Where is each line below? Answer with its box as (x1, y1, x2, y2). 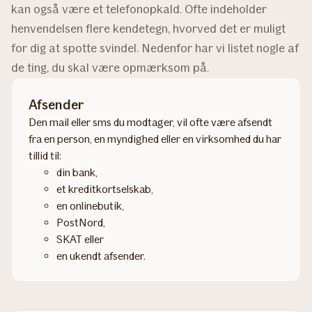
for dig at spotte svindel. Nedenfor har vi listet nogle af (11, 40, 299, 56)
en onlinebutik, (56, 198, 124, 212)
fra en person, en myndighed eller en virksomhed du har (29, 132, 281, 146)
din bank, (56, 165, 97, 179)
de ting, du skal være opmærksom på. (11, 59, 209, 75)
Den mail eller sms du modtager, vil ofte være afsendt (29, 115, 272, 129)
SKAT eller (56, 232, 104, 246)
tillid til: (29, 148, 61, 162)
